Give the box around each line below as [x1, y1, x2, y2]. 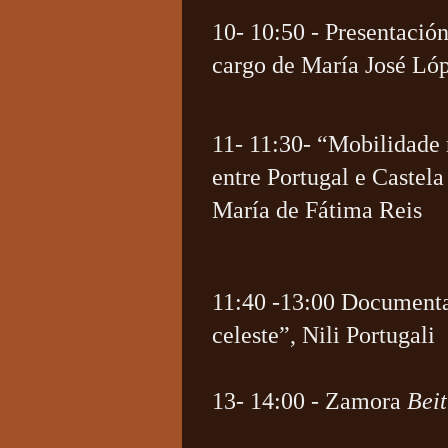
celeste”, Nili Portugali [211, 322, 435, 348]
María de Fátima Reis [211, 197, 422, 223]
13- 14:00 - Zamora [211, 388, 407, 414]
